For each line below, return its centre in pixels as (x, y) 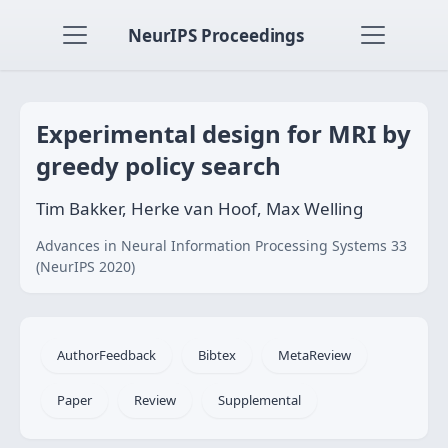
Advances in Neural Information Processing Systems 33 (221, 245)
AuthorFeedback (106, 355)
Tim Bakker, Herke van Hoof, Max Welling (199, 208)
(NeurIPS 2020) (85, 266)
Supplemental (259, 400)
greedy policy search (158, 165)
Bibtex (217, 355)
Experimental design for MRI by (223, 133)
